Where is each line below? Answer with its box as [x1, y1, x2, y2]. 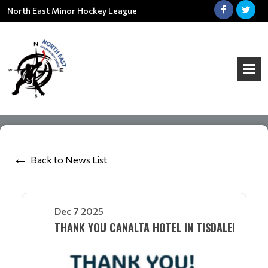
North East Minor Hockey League [7, 5, 137, 16]
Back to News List [31, 153, 107, 165]
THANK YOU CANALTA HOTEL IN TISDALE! [54, 220, 235, 235]
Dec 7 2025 [54, 205, 103, 217]
